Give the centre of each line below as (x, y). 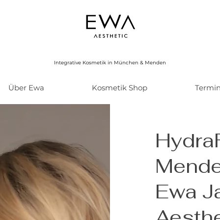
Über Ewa (26, 88)
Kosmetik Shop (119, 88)
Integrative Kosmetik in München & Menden (110, 63)
